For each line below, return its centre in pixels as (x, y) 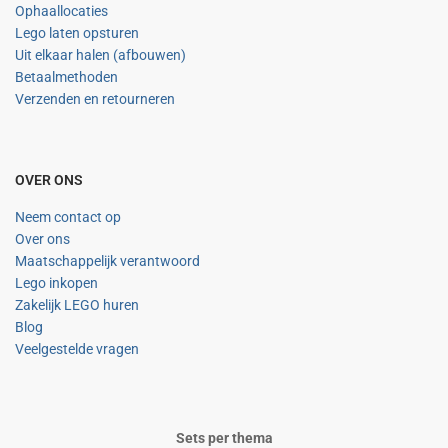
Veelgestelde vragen (77, 349)
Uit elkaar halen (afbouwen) (100, 55)
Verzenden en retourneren (95, 99)
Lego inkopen (56, 283)
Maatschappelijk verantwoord (107, 261)
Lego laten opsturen (77, 33)
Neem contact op (68, 217)
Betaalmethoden (66, 77)
